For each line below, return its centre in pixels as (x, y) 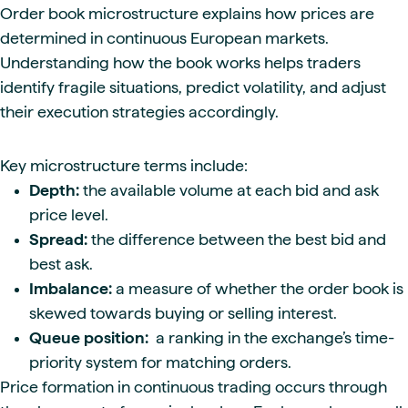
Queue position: (89, 337)
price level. (69, 214)
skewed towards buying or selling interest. (183, 312)
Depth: (54, 189)
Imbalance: (71, 288)
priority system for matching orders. (160, 362)
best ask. (61, 263)
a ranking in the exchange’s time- (271, 337)
